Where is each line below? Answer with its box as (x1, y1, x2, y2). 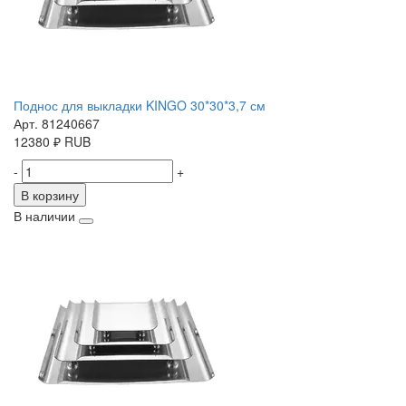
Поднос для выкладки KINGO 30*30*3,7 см (14, 96, 266, 115)
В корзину (21, 186, 79, 205)
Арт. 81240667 (14, 114, 100, 133)
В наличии (14, 207, 75, 226)
